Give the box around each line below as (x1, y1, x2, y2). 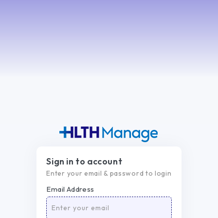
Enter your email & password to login (46, 169, 172, 178)
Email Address (46, 184, 94, 194)
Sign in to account (46, 156, 123, 167)
